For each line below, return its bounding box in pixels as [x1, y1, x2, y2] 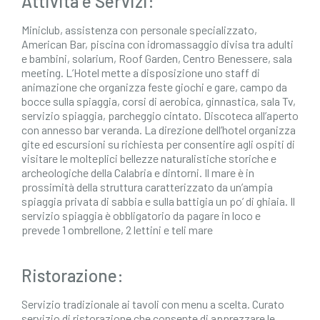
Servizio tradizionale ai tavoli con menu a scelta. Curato [21, 297, 284, 311]
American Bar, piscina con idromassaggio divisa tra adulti [21, 37, 294, 51]
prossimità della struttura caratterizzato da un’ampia [21, 180, 273, 194]
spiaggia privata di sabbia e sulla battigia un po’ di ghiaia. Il [21, 194, 295, 208]
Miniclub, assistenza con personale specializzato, [21, 23, 257, 36]
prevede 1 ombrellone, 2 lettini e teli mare [21, 223, 215, 236]
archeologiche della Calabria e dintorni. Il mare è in [21, 166, 254, 179]
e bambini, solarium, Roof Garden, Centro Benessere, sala [21, 51, 292, 65]
